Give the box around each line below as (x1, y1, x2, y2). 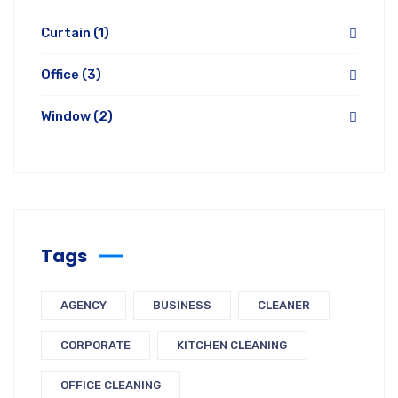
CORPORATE (60, 338, 131, 352)
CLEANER (258, 298, 310, 312)
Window (41, 108, 93, 124)
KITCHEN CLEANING (177, 338, 287, 352)
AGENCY (60, 298, 107, 312)
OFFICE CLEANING (60, 378, 161, 392)
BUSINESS (153, 298, 211, 312)
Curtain (41, 25, 93, 41)
